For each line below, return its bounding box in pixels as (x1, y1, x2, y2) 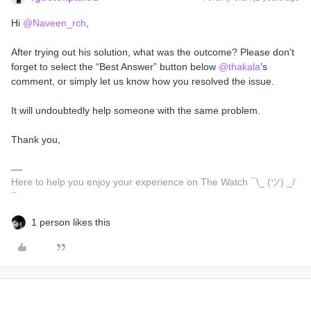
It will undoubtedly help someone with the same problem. (11, 105, 260, 116)
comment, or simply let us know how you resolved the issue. (11, 76, 274, 87)
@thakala (219, 61, 260, 72)
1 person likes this (31, 217, 110, 228)
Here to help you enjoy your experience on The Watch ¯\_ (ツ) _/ (11, 176, 295, 187)
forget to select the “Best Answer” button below (11, 61, 219, 72)
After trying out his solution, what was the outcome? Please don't (11, 47, 294, 58)
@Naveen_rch (23, 17, 86, 28)
